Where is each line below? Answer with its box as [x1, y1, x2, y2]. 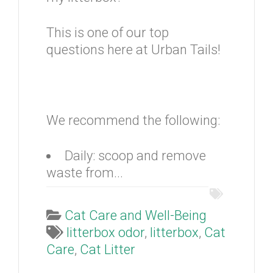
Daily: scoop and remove [65, 148, 206, 163]
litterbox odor [66, 225, 144, 240]
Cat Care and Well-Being [65, 208, 207, 223]
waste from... [46, 165, 123, 180]
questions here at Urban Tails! [46, 42, 224, 57]
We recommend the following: [46, 113, 223, 128]
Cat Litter [80, 242, 135, 257]
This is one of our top [46, 25, 169, 40]
